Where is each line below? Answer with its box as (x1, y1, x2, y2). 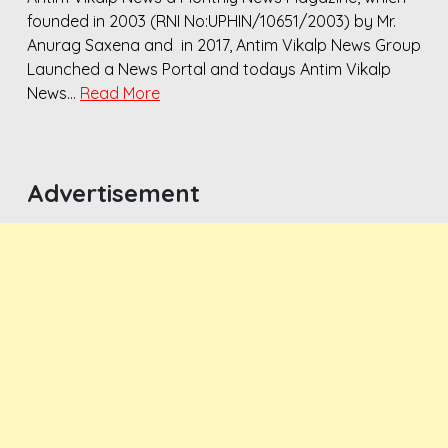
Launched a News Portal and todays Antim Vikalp (27, 59, 391, 80)
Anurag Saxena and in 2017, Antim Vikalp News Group (27, 35, 421, 56)
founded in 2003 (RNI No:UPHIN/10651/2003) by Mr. (27, 11, 396, 32)
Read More (80, 83, 160, 104)
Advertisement (27, 178, 200, 209)
